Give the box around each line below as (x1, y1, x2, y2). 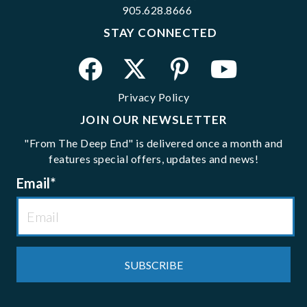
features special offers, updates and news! (49, 152, 258, 166)
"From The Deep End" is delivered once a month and (24, 136, 283, 150)
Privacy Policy (117, 90, 190, 104)
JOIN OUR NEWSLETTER (79, 112, 228, 127)
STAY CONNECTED (103, 25, 217, 40)
